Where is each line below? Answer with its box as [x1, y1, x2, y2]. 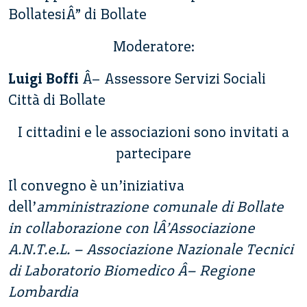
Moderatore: [112, 38, 195, 56]
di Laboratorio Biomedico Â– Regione [8, 262, 255, 280]
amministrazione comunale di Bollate [36, 198, 284, 216]
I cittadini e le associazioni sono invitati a [18, 123, 289, 141]
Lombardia [8, 283, 78, 301]
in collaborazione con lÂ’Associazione [8, 219, 255, 237]
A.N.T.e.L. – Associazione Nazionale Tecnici [8, 241, 293, 258]
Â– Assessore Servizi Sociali [79, 70, 266, 88]
